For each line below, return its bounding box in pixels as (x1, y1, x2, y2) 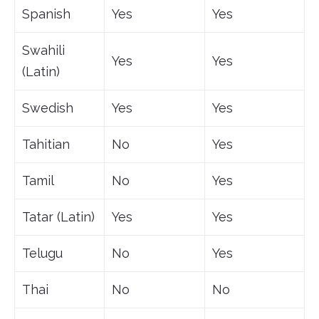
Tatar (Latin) (22, 209, 95, 225)
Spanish (22, 6, 70, 22)
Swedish (22, 100, 73, 116)
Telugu (22, 246, 63, 261)
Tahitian (22, 137, 70, 152)
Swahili (22, 43, 65, 58)
